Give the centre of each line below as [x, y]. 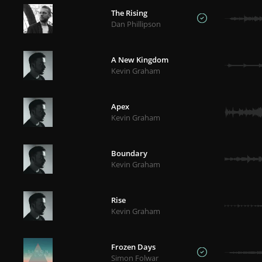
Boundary [129, 153]
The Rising [129, 13]
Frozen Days [133, 247]
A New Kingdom [140, 60]
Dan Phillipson [136, 24]
